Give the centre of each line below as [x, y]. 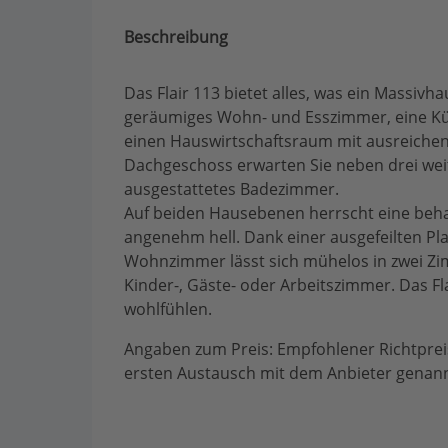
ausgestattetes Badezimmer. [233, 189]
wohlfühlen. [168, 309]
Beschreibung [176, 37]
